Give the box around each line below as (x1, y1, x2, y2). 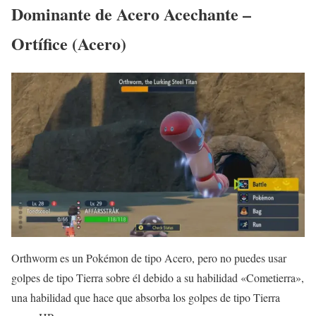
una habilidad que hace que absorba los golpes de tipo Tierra (11, 290, 280, 305)
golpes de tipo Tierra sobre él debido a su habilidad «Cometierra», (11, 270, 304, 286)
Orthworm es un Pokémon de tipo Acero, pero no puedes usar (11, 250, 286, 266)
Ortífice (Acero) (11, 30, 126, 56)
